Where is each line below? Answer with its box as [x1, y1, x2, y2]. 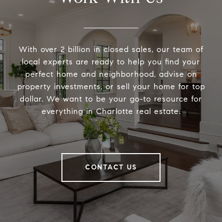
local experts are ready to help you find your [22, 56, 200, 66]
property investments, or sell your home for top [17, 81, 205, 91]
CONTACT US [85, 163, 137, 171]
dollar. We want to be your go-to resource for [20, 94, 202, 104]
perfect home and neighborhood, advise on [25, 69, 197, 79]
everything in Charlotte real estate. [41, 106, 181, 116]
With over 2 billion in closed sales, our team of [18, 44, 204, 54]
